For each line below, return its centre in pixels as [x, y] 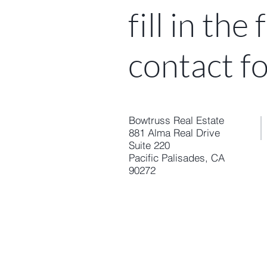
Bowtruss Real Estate [176, 120]
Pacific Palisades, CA [177, 158]
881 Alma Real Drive [174, 133]
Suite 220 [149, 145]
